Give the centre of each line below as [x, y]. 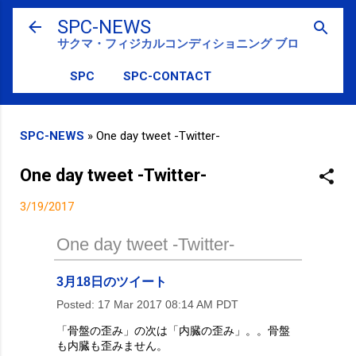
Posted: [75, 304]
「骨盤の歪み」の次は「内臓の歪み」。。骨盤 [173, 330]
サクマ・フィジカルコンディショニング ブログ [184, 44]
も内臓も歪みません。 [112, 345]
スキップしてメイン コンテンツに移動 [178, 20]
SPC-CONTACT [167, 76]
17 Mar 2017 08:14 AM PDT [166, 304]
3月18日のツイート [112, 281]
